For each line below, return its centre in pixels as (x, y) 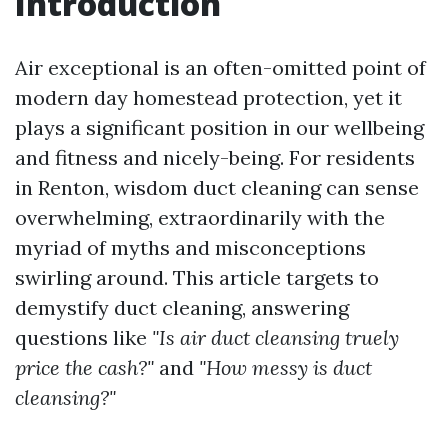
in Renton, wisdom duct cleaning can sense (217, 187)
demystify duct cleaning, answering (182, 307)
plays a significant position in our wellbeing (219, 127)
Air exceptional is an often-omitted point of (220, 67)
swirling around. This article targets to (197, 277)
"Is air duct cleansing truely (275, 337)
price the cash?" (84, 367)
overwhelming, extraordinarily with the (200, 217)
